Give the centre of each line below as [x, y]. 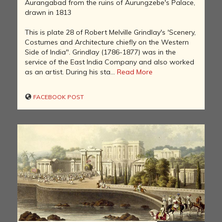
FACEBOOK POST [58, 97]
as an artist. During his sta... [71, 72]
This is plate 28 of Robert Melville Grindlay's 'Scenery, [110, 32]
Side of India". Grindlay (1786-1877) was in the [100, 52]
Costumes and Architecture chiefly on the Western [107, 42]
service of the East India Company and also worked [110, 62]
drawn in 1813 [48, 13]
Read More [135, 72]
